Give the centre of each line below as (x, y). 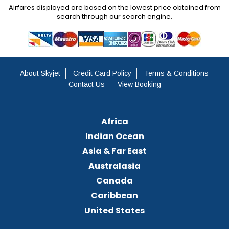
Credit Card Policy (102, 73)
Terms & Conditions (176, 73)
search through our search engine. (114, 17)
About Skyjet (40, 73)
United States (114, 211)
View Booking (139, 85)
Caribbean (114, 196)
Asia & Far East (114, 151)
